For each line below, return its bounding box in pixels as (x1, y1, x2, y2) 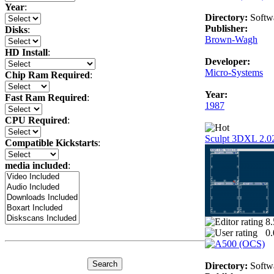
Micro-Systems (205, 67, 263, 78)
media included (5, 160, 68, 171)
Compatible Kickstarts (5, 138, 98, 149)
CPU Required (5, 115, 67, 126)
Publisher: (205, 23, 248, 34)
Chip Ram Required (5, 70, 90, 81)
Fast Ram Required (5, 92, 87, 103)
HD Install (5, 47, 48, 58)
